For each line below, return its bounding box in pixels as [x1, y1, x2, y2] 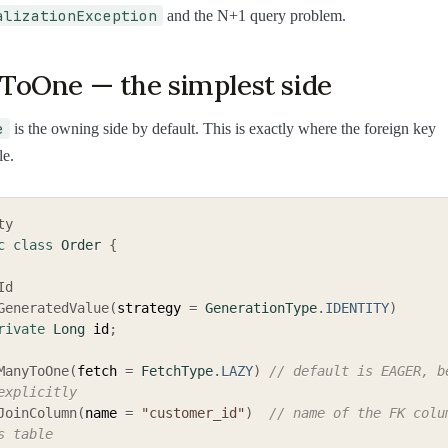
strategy [117, 300, 189, 317]
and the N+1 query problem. [163, 6, 346, 24]
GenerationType [205, 300, 317, 317]
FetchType [141, 363, 213, 380]
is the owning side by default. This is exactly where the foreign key [10, 120, 436, 138]
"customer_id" [141, 405, 245, 422]
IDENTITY [325, 300, 389, 317]
